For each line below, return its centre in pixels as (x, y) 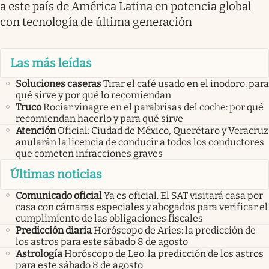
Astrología (39, 253)
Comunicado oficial (59, 195)
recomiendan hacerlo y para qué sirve (99, 119)
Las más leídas (51, 63)
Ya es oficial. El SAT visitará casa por (183, 195)
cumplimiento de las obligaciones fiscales (109, 218)
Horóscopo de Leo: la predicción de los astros (164, 253)
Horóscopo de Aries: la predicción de (175, 230)
